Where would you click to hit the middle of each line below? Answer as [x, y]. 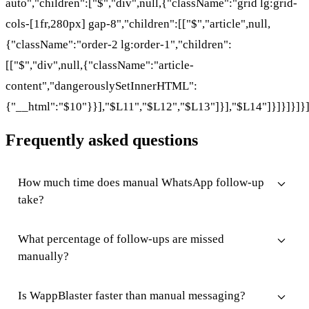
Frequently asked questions [102, 140]
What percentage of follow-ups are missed [121, 239]
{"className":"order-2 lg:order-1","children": [119, 44]
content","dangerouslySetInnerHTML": [101, 86]
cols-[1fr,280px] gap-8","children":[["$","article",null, [138, 23]
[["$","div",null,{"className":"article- [100, 65]
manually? [43, 256]
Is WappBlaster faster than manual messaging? [132, 295]
